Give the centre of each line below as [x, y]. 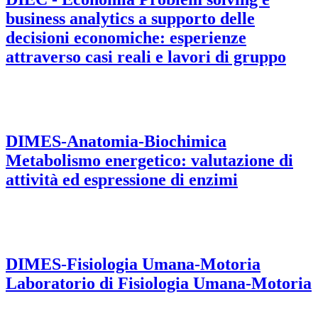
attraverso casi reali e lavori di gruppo [146, 57]
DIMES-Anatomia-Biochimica [116, 141]
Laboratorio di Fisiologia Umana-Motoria [159, 283]
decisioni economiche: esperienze [126, 38]
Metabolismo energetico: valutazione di [149, 160]
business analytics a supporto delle [130, 19]
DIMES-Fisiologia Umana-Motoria [133, 264]
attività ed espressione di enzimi [122, 179]
